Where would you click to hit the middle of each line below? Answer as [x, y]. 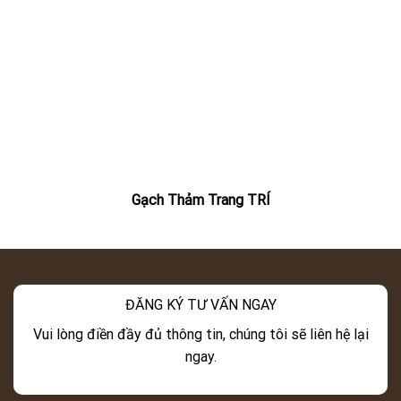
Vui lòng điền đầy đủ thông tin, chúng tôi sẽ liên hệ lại [200, 334]
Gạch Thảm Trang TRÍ [200, 200]
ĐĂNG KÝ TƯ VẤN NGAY [200, 304]
